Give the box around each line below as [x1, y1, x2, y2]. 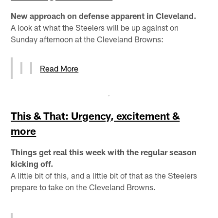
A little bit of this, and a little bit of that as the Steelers [11, 170, 198, 180]
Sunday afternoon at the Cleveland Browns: [11, 34, 164, 44]
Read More [40, 63, 79, 73]
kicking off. [11, 158, 54, 168]
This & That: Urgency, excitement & [11, 109, 180, 122]
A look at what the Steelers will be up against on [11, 22, 179, 32]
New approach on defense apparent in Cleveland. [11, 10, 197, 20]
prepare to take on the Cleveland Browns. [11, 182, 156, 192]
